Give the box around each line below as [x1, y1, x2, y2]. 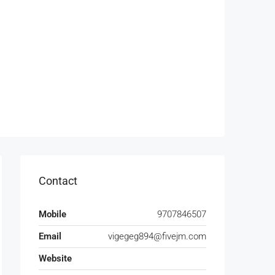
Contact [39, 174, 77, 188]
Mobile [39, 209, 66, 220]
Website [39, 253, 72, 265]
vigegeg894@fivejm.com [108, 231, 206, 242]
